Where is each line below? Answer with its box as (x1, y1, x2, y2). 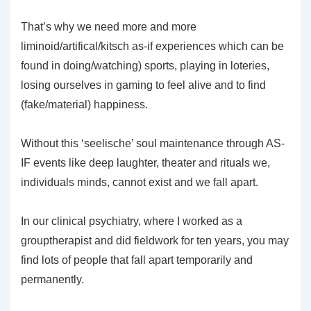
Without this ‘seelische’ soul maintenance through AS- (21, 137, 285, 149)
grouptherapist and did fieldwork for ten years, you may (21, 234, 289, 246)
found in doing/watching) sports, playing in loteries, (21, 59, 269, 72)
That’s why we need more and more (21, 20, 196, 33)
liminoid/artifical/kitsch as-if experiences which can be (21, 40, 284, 52)
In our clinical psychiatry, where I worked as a (21, 215, 242, 227)
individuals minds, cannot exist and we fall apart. (21, 176, 258, 188)
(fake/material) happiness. (21, 98, 148, 110)
